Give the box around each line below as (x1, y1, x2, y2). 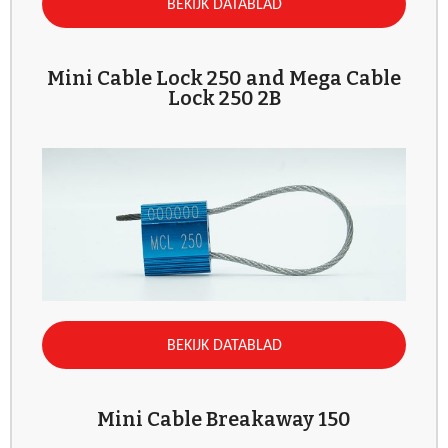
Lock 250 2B (167, 86, 281, 111)
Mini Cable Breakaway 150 (97, 407, 351, 432)
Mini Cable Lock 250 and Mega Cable (47, 66, 401, 91)
